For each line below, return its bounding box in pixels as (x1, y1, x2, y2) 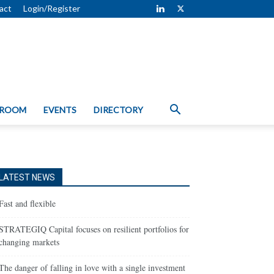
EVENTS (43, 105, 76, 115)
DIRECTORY (94, 105, 143, 115)
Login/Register (23, 3, 80, 13)
